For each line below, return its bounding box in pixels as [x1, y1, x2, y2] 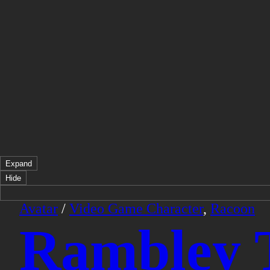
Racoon [210, 201, 255, 216]
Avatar [19, 201, 58, 216]
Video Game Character [69, 201, 203, 216]
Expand [5, 159, 32, 168]
